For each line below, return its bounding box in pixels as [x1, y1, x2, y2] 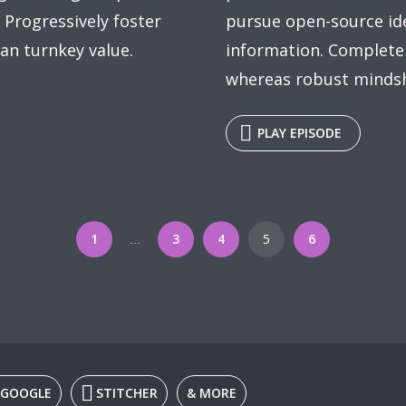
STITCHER [96, 383, 158, 401]
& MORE [187, 383, 237, 401]
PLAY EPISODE [257, 124, 342, 141]
